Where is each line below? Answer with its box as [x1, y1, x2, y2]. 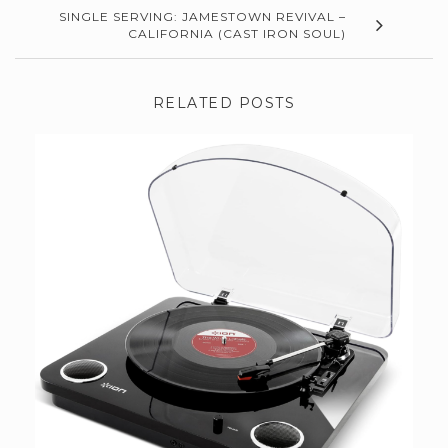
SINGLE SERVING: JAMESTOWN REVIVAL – [59, 8, 346, 24]
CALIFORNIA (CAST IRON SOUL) [128, 25, 346, 41]
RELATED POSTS [152, 93, 296, 112]
